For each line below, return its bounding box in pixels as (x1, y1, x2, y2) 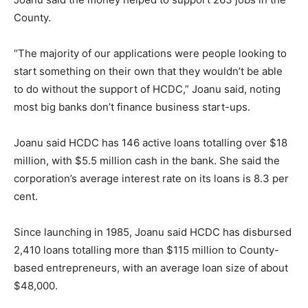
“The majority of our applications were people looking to (14, 47, 287, 60)
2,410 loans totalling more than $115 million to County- (14, 243, 279, 257)
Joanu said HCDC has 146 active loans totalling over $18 (14, 136, 287, 150)
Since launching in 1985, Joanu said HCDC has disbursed (14, 225, 291, 239)
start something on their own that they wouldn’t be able (14, 65, 283, 78)
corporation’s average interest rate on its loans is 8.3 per (14, 172, 289, 186)
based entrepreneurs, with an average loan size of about (14, 261, 288, 275)
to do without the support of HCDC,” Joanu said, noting (14, 82, 280, 96)
